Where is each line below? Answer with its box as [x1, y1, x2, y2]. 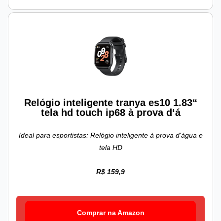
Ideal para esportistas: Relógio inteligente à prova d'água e [18, 131, 203, 140]
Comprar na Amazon [76, 209, 145, 217]
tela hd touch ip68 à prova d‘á [40, 107, 181, 118]
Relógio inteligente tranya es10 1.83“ [24, 97, 197, 109]
